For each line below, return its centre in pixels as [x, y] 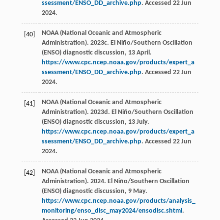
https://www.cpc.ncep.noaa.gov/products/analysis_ [118, 201]
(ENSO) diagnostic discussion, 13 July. [95, 122]
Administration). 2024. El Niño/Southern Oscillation [115, 182]
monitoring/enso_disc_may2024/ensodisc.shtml [112, 211]
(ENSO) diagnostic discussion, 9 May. [94, 192]
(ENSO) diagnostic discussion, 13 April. [96, 53]
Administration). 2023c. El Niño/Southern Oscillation [117, 43]
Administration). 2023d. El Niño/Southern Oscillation [117, 112]
